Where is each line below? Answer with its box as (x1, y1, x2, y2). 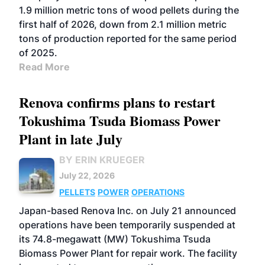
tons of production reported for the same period (19, 33, 237, 44)
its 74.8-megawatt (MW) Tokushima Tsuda (19, 233, 211, 245)
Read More (19, 61, 70, 73)
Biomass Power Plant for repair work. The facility (19, 247, 237, 259)
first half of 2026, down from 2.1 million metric (19, 18, 227, 30)
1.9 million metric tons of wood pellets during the (19, 4, 239, 16)
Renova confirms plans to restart (19, 92, 215, 112)
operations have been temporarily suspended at (19, 219, 235, 231)
